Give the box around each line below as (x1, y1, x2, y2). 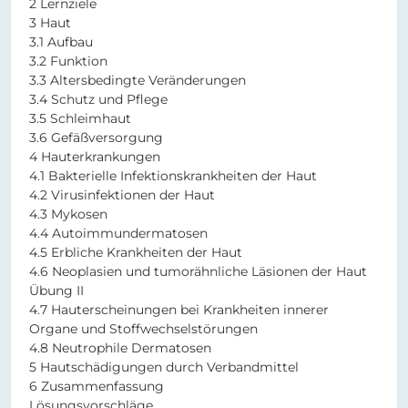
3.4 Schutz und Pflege (29, 91, 168, 108)
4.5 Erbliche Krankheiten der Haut (29, 244, 242, 261)
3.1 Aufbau (29, 34, 93, 51)
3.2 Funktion (29, 53, 107, 70)
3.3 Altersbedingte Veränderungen (29, 72, 246, 89)
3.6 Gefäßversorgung (29, 129, 163, 147)
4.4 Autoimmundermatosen (29, 225, 208, 242)
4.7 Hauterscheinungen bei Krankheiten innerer (29, 301, 329, 319)
